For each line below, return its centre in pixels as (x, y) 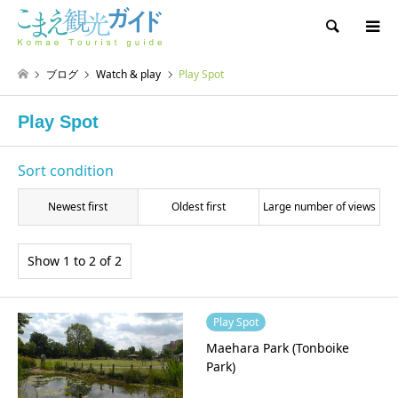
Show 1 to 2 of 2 (75, 261)
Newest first (78, 207)
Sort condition (66, 171)
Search (375, 26)
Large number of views (319, 207)
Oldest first (198, 207)
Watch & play (129, 74)
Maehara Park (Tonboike (277, 348)
